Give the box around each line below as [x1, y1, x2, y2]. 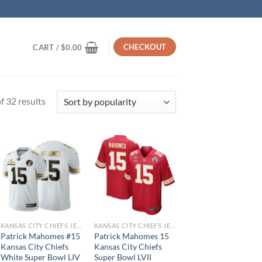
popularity [44, 123, 87, 135]
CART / [33, 43, 61, 52]
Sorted [44, 94, 72, 106]
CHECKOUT [123, 42, 167, 51]
